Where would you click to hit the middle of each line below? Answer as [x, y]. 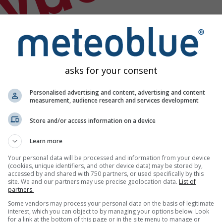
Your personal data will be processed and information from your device [109, 158]
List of [187, 182]
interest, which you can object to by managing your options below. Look [109, 211]
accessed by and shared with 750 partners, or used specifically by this [106, 174]
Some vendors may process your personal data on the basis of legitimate [111, 203]
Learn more [46, 141]
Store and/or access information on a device [93, 120]
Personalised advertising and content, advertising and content [117, 92]
